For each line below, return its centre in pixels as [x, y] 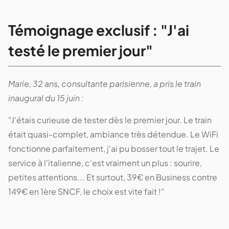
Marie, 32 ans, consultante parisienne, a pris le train [105, 83]
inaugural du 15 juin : [46, 98]
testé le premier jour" [81, 50]
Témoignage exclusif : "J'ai [99, 30]
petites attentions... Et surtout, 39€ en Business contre [113, 177]
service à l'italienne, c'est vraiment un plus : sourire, [105, 163]
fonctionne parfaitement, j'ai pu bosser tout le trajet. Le [114, 148]
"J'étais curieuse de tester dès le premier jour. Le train [110, 120]
